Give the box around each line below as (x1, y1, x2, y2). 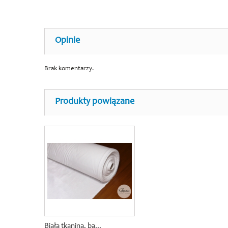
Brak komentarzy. (44, 66, 94, 72)
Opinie (55, 36, 80, 45)
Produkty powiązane (55, 97, 134, 106)
